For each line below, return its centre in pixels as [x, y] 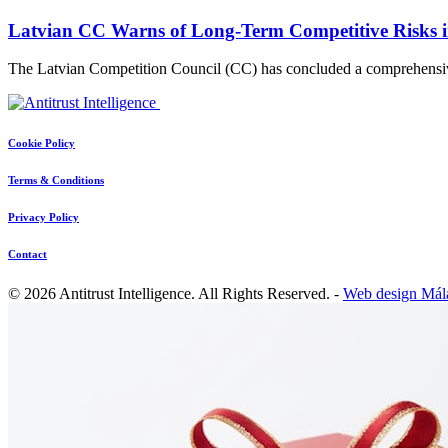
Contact [27, 254]
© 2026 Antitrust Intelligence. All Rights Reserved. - [175, 294]
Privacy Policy [43, 217]
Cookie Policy [41, 143]
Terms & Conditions [56, 180]
